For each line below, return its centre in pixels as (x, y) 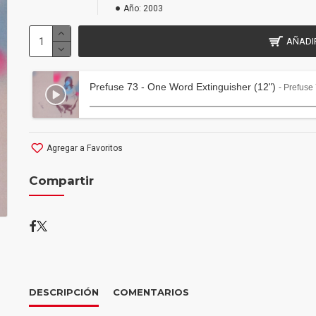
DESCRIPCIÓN (63, 292)
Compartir (61, 181)
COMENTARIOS (151, 292)
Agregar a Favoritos (84, 148)
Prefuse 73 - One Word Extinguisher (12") (184, 87)
